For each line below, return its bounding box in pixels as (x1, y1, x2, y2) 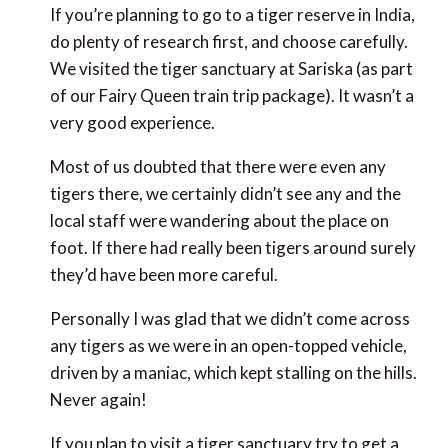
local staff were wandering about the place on (49, 209, 389, 231)
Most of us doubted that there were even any (49, 155, 386, 177)
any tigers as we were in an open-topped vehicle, (49, 334, 407, 356)
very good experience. (49, 111, 215, 133)
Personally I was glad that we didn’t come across (49, 307, 410, 329)
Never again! (49, 388, 147, 410)
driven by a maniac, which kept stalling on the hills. (49, 361, 417, 383)
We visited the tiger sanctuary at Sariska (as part (49, 57, 413, 79)
